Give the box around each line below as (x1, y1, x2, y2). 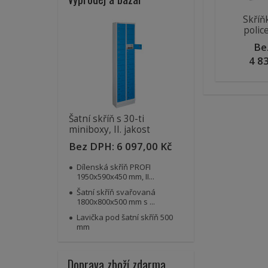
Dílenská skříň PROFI (77, 162, 151, 173)
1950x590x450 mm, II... (77, 171, 154, 182)
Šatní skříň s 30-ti (69, 112, 144, 126)
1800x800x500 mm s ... (77, 196, 155, 208)
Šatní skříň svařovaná (77, 187, 156, 198)
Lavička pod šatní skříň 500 (77, 212, 173, 223)
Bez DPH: (69, 139, 117, 154)
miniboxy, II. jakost (69, 123, 150, 136)
